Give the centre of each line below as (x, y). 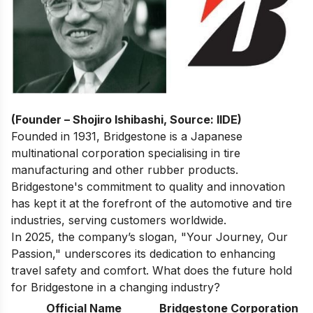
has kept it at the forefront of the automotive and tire (152, 203)
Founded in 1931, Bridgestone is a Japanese (127, 136)
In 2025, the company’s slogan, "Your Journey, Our (150, 236)
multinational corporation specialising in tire (126, 153)
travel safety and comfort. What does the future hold (152, 270)
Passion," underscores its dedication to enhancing (143, 253)
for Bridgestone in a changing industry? (116, 287)
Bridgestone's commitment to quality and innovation (148, 186)
